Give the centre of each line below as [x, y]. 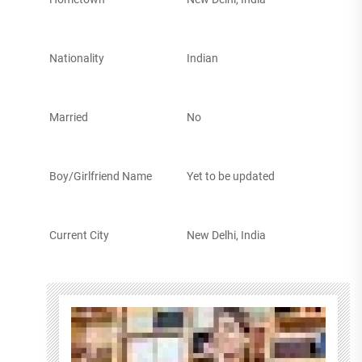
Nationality [76, 59]
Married [68, 118]
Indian [202, 59]
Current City [79, 236]
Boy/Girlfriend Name [100, 177]
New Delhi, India [226, 236]
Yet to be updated [230, 177]
